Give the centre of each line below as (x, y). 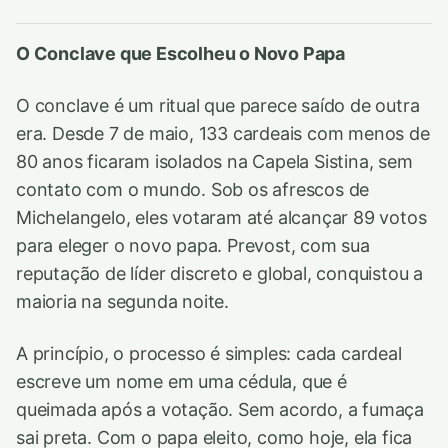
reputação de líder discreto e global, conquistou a (220, 274)
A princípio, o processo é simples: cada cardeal (209, 354)
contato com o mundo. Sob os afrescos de (193, 190)
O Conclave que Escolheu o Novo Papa (181, 54)
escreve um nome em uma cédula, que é (181, 382)
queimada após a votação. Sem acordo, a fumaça (220, 410)
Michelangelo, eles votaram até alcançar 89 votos (221, 218)
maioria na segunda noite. (123, 302)
